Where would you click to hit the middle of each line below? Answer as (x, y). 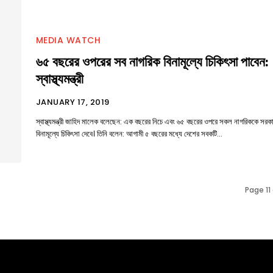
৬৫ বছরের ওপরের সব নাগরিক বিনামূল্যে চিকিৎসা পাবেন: (152, 62)
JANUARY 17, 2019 (73, 102)
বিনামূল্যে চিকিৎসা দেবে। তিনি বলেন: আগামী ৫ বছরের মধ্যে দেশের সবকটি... (129, 134)
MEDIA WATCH (68, 41)
